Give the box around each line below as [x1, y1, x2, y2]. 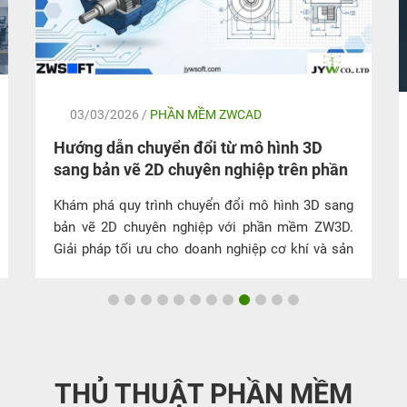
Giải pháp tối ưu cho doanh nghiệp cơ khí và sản [54, 240, 353, 257]
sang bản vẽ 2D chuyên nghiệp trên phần [54, 159, 348, 179]
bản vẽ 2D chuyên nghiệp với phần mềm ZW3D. [54, 218, 353, 235]
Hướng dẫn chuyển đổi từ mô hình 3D [54, 137, 323, 157]
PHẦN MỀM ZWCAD [150, 106, 262, 122]
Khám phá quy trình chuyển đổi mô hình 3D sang [54, 196, 353, 213]
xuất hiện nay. [54, 262, 135, 279]
